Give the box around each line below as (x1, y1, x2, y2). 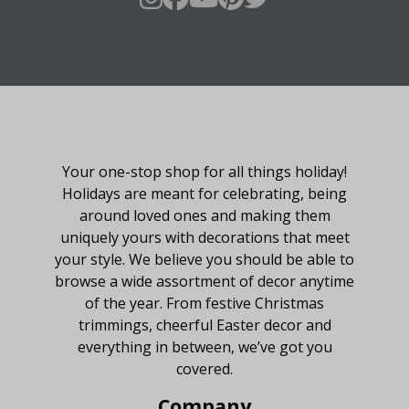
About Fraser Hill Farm (90, 127, 319, 154)
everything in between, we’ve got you (77, 336, 332, 357)
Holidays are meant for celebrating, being (62, 183, 347, 204)
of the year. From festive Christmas (85, 292, 324, 313)
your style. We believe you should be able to (55, 248, 354, 269)
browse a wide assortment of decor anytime (55, 270, 354, 291)
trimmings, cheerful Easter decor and (78, 314, 331, 335)
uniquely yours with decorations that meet (59, 226, 350, 247)
